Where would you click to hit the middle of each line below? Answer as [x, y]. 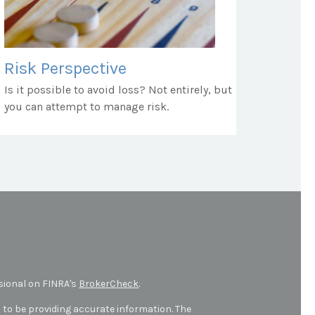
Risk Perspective [65, 68]
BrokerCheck [109, 283]
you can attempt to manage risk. [86, 106]
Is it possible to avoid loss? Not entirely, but [118, 89]
